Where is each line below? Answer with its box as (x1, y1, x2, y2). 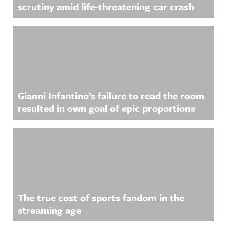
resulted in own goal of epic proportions (18, 101, 195, 115)
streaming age (18, 203, 81, 217)
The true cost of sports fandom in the (18, 191, 184, 204)
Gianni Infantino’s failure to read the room (18, 89, 204, 102)
